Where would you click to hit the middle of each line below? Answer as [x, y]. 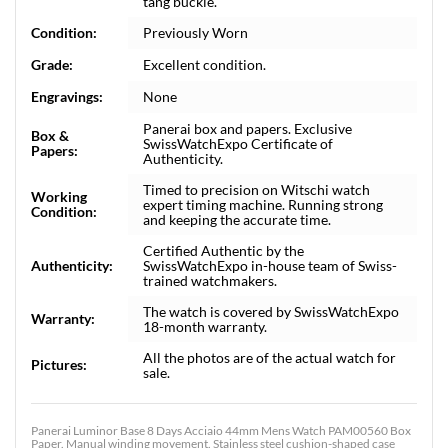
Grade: [52, 64]
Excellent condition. [204, 64]
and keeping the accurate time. [237, 219]
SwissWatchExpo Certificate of [238, 143]
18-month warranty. [205, 326]
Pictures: [59, 364]
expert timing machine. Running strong [263, 204]
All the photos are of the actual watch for [269, 357]
